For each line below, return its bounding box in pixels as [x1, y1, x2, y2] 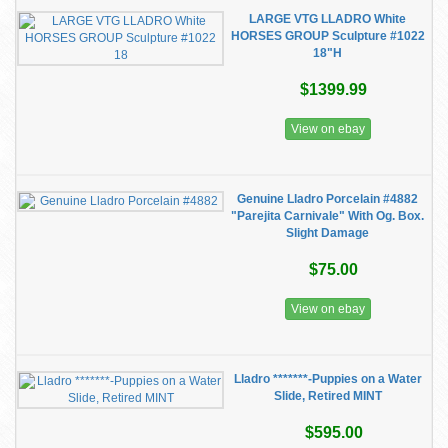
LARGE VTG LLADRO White [249, 12, 406, 26]
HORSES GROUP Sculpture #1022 [230, 29, 425, 43]
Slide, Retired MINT [273, 389, 382, 403]
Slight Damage [286, 226, 369, 240]
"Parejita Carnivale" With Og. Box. [231, 209, 424, 223]
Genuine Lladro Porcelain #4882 [237, 192, 418, 206]
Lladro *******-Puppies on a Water [233, 372, 422, 386]
